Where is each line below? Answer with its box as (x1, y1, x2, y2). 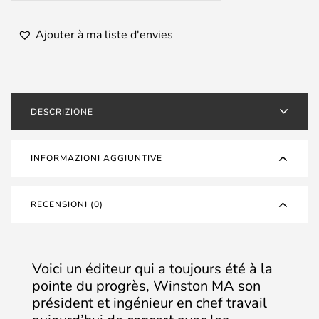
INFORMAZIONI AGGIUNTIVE (31, 152, 162, 164)
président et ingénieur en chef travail (32, 293, 267, 313)
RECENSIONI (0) (31, 199, 103, 210)
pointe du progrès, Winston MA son (32, 276, 261, 296)
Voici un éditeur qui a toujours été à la (32, 259, 273, 278)
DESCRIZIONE (31, 106, 93, 117)
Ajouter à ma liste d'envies (36, 27, 173, 43)
